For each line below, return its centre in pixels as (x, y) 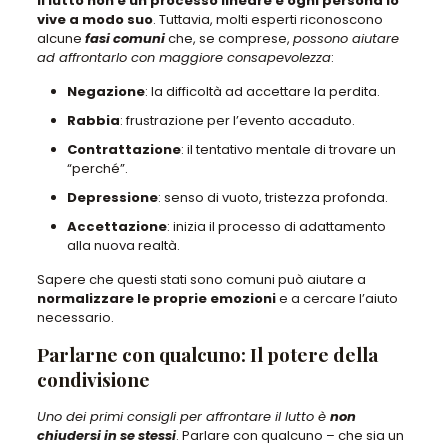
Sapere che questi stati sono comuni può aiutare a (201, 279)
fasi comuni (124, 38)
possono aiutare (345, 38)
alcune (60, 38)
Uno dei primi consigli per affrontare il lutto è (183, 416)
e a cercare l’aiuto (336, 298)
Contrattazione (123, 149)
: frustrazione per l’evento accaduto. (237, 120)
